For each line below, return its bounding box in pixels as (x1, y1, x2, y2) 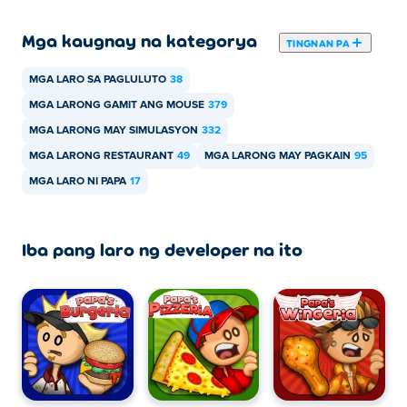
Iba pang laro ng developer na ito (22, 238, 303, 260)
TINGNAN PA (286, 36, 350, 49)
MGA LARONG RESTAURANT (29, 151, 174, 162)
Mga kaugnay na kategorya (22, 29, 257, 51)
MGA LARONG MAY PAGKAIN (204, 151, 351, 162)
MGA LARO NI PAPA (29, 176, 126, 187)
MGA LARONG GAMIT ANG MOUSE (29, 100, 204, 111)
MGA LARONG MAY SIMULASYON (29, 125, 198, 136)
